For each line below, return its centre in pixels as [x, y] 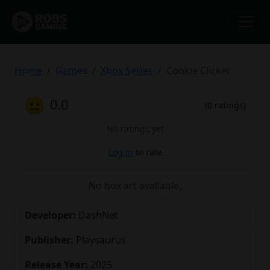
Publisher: [49, 240]
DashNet [97, 215]
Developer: [50, 215]
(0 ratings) [225, 105]
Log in [121, 152]
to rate [147, 152]
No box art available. [135, 185]
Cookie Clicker [199, 70]
